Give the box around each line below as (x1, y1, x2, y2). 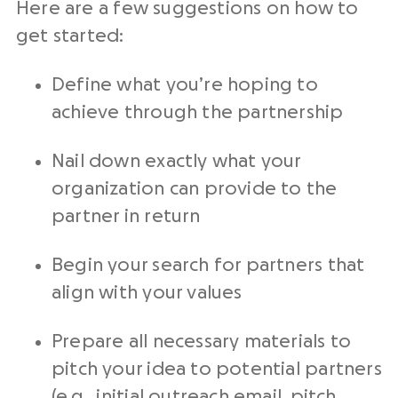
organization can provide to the (52, 179, 338, 198)
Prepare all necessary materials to (52, 331, 352, 351)
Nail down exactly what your (52, 151, 301, 171)
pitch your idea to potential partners (52, 359, 382, 378)
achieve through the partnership (52, 102, 344, 122)
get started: (16, 26, 124, 45)
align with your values (52, 283, 243, 302)
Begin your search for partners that (52, 255, 365, 275)
